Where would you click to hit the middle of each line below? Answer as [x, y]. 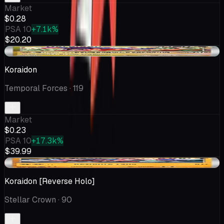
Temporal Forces [36, 88]
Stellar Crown [30, 199]
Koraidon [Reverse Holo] [50, 181]
